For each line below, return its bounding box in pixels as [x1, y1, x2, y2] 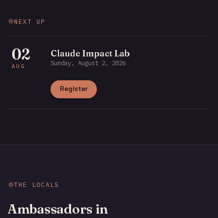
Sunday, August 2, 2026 [50, 58, 126, 67]
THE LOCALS [14, 181, 59, 189]
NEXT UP [14, 17, 46, 25]
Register [60, 85, 88, 93]
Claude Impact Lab [50, 48, 130, 58]
